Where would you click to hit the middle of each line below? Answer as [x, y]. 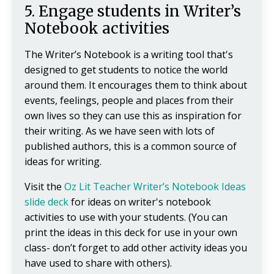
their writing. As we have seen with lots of [120, 131]
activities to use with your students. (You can [126, 217]
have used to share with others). [98, 263]
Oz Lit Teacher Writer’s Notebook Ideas [155, 187]
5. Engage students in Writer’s [133, 12]
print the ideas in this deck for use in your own [131, 233]
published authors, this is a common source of [131, 146]
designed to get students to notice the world [126, 70]
